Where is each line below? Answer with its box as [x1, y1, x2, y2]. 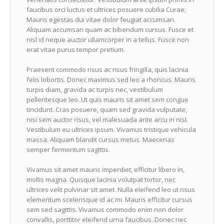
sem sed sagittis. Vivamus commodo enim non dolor [26, 205, 183, 214]
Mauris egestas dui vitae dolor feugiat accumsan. [26, 15, 175, 24]
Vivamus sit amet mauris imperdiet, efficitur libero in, [26, 165, 184, 174]
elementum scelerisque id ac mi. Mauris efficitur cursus [26, 195, 192, 204]
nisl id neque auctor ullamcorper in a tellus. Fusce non [26, 35, 189, 44]
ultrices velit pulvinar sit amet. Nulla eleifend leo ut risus [26, 185, 195, 194]
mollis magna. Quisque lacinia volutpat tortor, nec [26, 175, 175, 184]
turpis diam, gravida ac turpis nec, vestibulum [26, 85, 163, 94]
